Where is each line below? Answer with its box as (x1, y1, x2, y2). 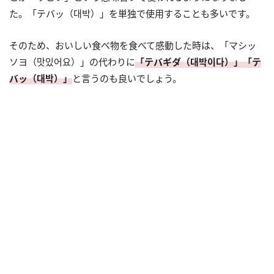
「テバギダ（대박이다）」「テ (135, 55, 261, 68)
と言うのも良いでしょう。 (72, 72, 182, 84)
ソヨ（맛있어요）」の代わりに (9, 55, 135, 68)
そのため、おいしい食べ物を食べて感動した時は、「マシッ (9, 39, 256, 51)
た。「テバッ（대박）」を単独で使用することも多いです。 (9, 7, 255, 20)
